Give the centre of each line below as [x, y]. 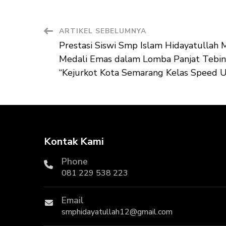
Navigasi [75, 35]
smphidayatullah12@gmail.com [117, 212]
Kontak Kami [74, 141]
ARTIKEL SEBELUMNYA [103, 31]
